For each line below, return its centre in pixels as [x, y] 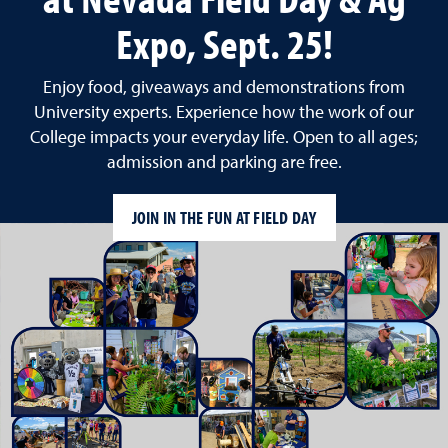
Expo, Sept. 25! [224, 43]
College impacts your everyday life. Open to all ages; [224, 138]
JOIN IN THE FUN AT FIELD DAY [224, 217]
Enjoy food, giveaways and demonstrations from [224, 88]
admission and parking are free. [224, 163]
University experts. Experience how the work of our [224, 113]
